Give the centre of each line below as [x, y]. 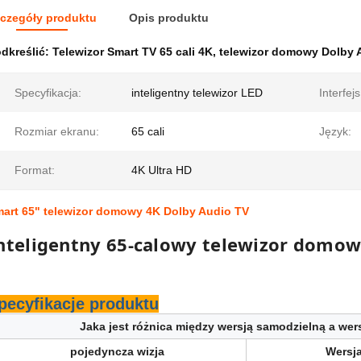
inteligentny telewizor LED [197, 93]
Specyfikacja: [48, 93]
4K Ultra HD [162, 170]
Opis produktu [169, 18]
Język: [335, 131]
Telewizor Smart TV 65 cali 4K [133, 52]
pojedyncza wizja [117, 351]
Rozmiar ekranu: [57, 131]
